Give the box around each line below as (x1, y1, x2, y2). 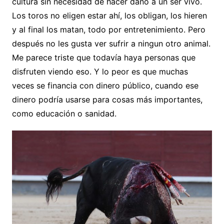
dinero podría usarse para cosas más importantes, (11, 94, 202, 105)
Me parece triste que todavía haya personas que (11, 52, 195, 63)
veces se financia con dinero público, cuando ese (11, 80, 198, 91)
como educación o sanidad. (11, 108, 116, 119)
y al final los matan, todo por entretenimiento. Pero (11, 24, 205, 35)
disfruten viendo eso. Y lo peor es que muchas (11, 66, 188, 77)
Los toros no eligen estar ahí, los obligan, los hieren (11, 10, 207, 21)
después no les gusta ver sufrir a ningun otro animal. (11, 38, 210, 49)
